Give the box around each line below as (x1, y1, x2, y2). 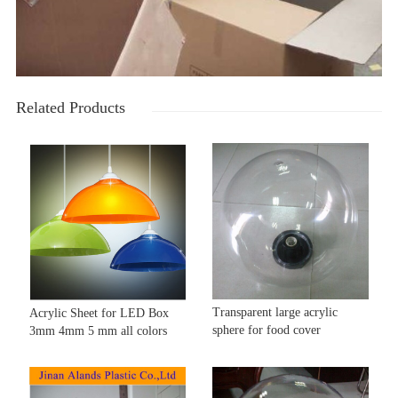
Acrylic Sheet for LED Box (28, 306, 169, 321)
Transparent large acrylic (212, 306, 338, 320)
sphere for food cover (212, 323, 321, 338)
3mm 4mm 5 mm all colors (28, 324, 167, 338)
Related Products (15, 99, 125, 117)
